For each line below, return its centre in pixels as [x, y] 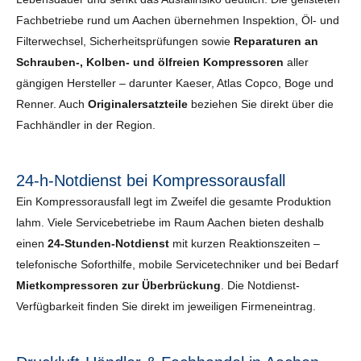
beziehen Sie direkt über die [261, 104]
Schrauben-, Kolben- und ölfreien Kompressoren [150, 62]
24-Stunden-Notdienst [108, 244]
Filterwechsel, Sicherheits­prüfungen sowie [125, 41]
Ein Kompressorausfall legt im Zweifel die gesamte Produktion [174, 202]
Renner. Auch [52, 104]
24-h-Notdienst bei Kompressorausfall [151, 181]
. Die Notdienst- [260, 286]
